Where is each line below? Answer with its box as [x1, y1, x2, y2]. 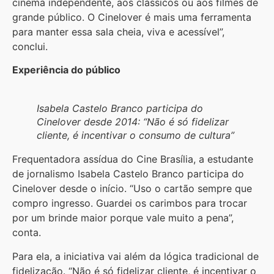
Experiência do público [12, 64, 120, 76]
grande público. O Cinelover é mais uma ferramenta [12, 11, 251, 24]
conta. [12, 226, 41, 239]
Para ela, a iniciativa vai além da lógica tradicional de [12, 250, 259, 262]
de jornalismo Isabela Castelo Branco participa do [12, 168, 244, 180]
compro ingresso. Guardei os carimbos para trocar [12, 197, 247, 210]
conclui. [12, 40, 48, 53]
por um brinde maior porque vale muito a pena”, [12, 212, 234, 224]
